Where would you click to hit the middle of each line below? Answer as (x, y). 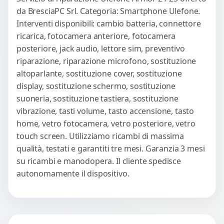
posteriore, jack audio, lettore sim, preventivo (101, 48)
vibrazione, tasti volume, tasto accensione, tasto (105, 111)
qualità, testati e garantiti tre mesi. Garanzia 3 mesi (111, 148)
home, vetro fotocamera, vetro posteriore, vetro (106, 123)
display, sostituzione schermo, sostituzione (96, 86)
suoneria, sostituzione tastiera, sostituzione (97, 98)
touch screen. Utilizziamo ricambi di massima (100, 136)
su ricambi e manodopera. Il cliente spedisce (99, 161)
